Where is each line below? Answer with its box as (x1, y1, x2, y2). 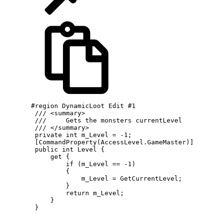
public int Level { (4, 145, 105, 153)
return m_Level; (4, 189, 124, 197)
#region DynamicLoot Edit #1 (4, 102, 136, 109)
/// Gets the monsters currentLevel (4, 116, 182, 124)
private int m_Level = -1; (4, 131, 132, 139)
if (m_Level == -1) (4, 160, 136, 168)
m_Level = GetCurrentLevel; (4, 174, 182, 182)
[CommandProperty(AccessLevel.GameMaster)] (4, 138, 194, 146)
